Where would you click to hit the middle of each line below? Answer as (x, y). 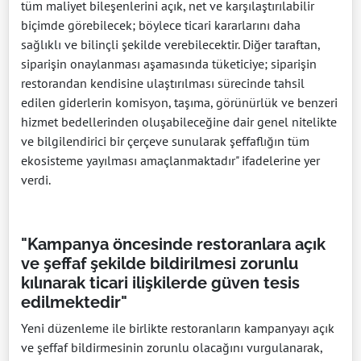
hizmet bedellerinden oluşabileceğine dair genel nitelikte (179, 122)
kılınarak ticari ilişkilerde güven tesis (160, 283)
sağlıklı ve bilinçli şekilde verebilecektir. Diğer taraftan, (170, 45)
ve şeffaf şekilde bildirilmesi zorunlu (160, 264)
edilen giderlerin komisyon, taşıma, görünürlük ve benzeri (179, 103)
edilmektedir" (74, 303)
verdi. (36, 180)
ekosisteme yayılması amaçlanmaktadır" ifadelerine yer (170, 161)
